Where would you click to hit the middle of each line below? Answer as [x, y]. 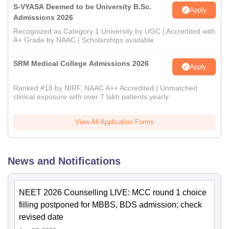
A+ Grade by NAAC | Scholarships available [84, 40]
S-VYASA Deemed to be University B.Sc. [82, 7]
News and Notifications [64, 161]
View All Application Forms [114, 122]
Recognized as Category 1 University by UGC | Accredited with [114, 31]
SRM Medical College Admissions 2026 [81, 64]
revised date [41, 217]
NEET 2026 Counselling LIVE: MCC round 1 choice [113, 193]
